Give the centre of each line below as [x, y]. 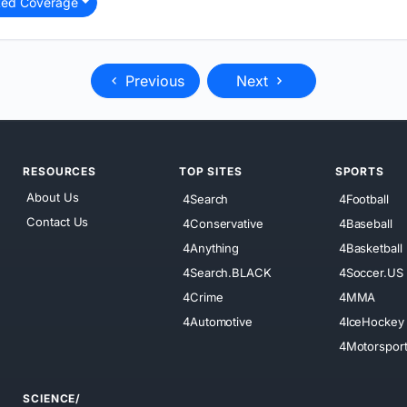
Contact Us [58, 221]
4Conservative [223, 223]
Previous [153, 80]
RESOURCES [60, 171]
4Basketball [370, 248]
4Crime [203, 297]
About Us [53, 197]
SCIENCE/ [52, 398]
